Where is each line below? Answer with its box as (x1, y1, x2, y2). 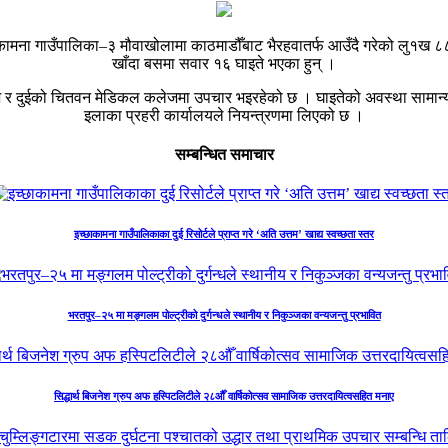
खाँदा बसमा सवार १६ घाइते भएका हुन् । (112, 54, 336, 72)
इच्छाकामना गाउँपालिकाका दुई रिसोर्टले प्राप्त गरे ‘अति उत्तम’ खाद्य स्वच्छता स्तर (74, 228, 374, 241)
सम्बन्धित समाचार (174, 146, 274, 164)
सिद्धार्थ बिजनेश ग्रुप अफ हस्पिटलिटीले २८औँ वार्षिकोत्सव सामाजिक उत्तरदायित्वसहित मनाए (54, 390, 394, 403)
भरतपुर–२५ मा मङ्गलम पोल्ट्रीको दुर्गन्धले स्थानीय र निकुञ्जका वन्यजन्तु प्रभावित (67, 309, 381, 322)
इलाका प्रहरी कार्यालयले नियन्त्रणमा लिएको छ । (84, 106, 364, 124)
